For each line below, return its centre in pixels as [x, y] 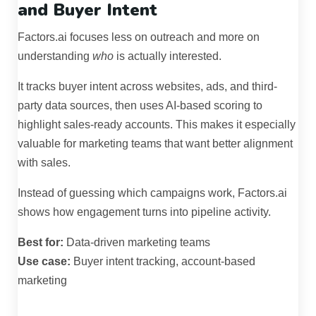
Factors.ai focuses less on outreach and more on [139, 37]
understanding [55, 56]
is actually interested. [168, 56]
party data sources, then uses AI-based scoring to [140, 106]
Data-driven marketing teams [137, 243]
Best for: [41, 243]
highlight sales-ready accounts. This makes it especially [157, 125]
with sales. [44, 163]
